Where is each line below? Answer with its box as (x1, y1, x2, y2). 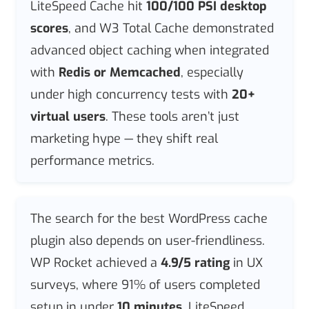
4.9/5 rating (161, 254, 230, 271)
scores (30, 20, 68, 37)
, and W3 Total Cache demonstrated (68, 20, 274, 37)
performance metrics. (30, 152, 154, 170)
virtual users (30, 108, 106, 126)
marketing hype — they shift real (30, 130, 218, 148)
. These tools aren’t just (106, 108, 239, 126)
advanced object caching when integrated (30, 42, 269, 59)
